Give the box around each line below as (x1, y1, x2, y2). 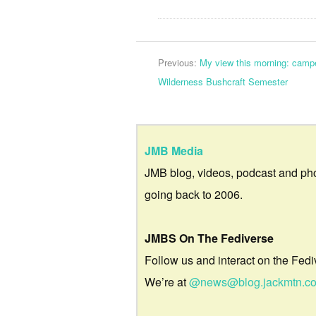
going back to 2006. (145, 186, 243, 202)
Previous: (158, 56, 200, 70)
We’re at (145, 273, 189, 290)
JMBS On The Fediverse (145, 229, 274, 246)
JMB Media (145, 142, 203, 159)
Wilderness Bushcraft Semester (158, 75, 288, 89)
